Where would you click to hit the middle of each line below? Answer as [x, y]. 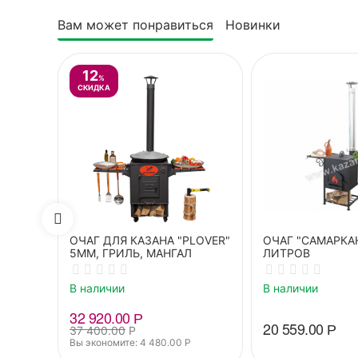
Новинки [253, 24]
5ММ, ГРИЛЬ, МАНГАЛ [131, 253]
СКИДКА [94, 87]
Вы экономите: [105, 343]
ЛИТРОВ [286, 253]
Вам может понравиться [135, 24]
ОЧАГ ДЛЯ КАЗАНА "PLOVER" [150, 240]
